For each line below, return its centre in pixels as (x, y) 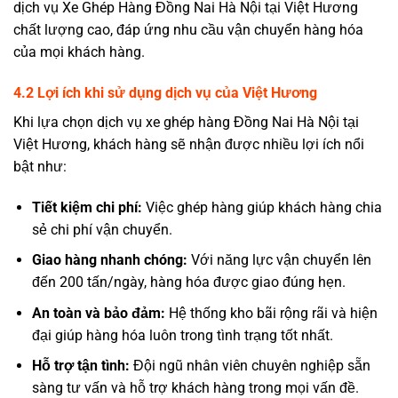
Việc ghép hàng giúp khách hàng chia (262, 207)
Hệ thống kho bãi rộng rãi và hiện (271, 313)
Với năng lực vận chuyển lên (279, 260)
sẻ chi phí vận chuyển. (102, 229)
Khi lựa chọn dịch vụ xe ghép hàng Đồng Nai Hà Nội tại (186, 122)
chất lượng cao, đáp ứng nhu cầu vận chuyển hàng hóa (188, 30)
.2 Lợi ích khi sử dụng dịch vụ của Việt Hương (169, 92)
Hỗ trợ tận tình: (80, 366)
